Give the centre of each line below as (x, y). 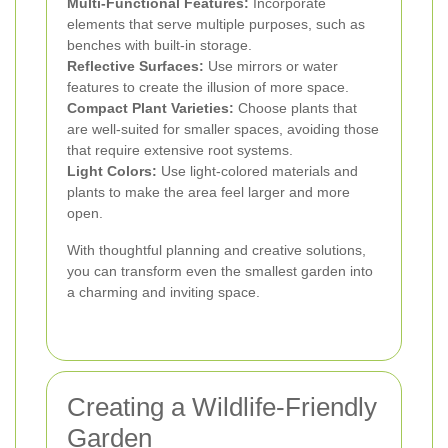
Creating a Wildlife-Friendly (222, 406)
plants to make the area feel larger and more (208, 191)
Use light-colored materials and (257, 170)
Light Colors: (112, 170)
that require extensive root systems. (180, 149)
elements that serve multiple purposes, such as (216, 23)
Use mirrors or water (271, 65)
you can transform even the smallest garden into (220, 270)
